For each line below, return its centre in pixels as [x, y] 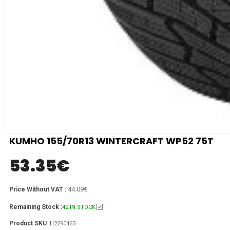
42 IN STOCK [79, 207]
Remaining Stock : [36, 207]
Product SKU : [30, 223]
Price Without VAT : [39, 189]
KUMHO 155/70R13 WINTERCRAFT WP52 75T [111, 141]
